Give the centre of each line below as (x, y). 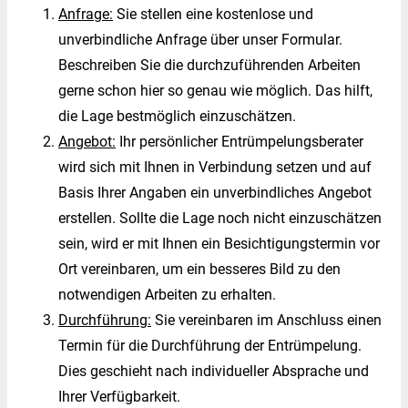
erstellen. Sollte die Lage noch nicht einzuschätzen (220, 218)
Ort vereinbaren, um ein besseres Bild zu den (199, 269)
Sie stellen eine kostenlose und (213, 14)
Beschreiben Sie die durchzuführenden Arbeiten (209, 65)
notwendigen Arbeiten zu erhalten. (167, 294)
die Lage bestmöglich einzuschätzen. (177, 116)
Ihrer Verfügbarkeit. (119, 396)
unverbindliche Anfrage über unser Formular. (200, 39)
